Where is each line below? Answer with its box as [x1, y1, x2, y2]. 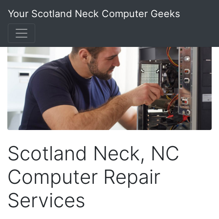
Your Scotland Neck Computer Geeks [8, 8, 180, 20]
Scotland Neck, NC [7, 141, 179, 165]
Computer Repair [7, 164, 160, 189]
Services [7, 188, 86, 212]
